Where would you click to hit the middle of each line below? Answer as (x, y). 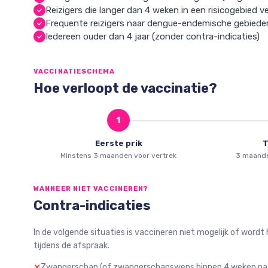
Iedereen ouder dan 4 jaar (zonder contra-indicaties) (153, 36)
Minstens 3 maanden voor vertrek (118, 156)
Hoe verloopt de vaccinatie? (125, 88)
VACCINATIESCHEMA (74, 71)
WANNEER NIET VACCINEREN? (91, 189)
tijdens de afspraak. (71, 246)
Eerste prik (118, 143)
